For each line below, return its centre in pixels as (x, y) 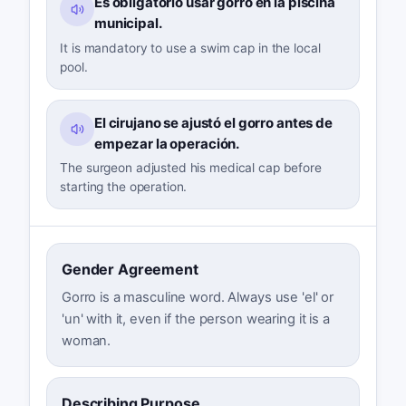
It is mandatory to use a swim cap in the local (190, 48)
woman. (86, 341)
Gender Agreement (130, 270)
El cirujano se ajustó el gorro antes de (213, 122)
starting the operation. (124, 187)
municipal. (128, 24)
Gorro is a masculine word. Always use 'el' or (198, 298)
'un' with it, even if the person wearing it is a (195, 319)
